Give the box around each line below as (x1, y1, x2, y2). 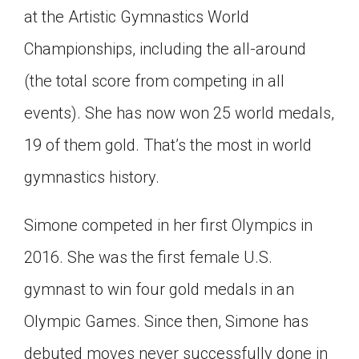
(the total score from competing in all (24, 71, 284, 91)
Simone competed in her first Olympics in (24, 215, 313, 235)
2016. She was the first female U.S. (24, 247, 272, 267)
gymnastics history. (24, 167, 159, 187)
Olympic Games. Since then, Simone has (24, 311, 309, 331)
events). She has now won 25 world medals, (24, 103, 334, 123)
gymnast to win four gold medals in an (24, 279, 294, 299)
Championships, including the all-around (24, 38, 306, 58)
